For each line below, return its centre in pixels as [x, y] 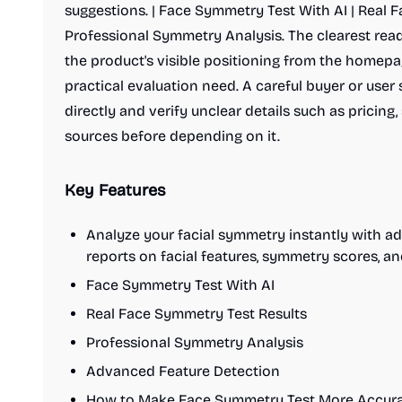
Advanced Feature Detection [183, 371]
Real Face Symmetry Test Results [197, 314]
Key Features [115, 190]
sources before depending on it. [172, 136]
